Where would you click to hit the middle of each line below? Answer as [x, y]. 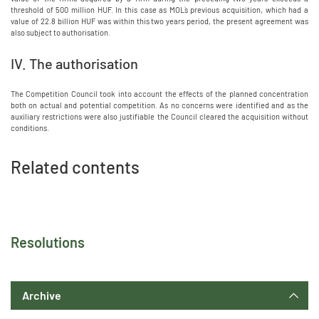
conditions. [30, 128]
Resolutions [48, 242]
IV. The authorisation [74, 63]
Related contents [75, 167]
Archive [42, 295]
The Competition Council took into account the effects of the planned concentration [159, 94]
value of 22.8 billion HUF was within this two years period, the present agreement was [159, 21]
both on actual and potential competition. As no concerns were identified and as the [159, 105]
